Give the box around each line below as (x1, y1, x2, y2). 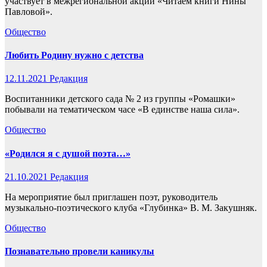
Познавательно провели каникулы (5, 246, 154, 257)
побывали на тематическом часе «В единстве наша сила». (5, 104, 240, 115)
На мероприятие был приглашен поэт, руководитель (5, 191, 218, 202)
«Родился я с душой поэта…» (5, 148, 131, 159)
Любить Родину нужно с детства (5, 50, 144, 61)
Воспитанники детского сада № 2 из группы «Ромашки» (5, 94, 235, 104)
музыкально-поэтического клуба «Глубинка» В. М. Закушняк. (5, 202, 257, 213)
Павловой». (5, 6, 52, 17)
